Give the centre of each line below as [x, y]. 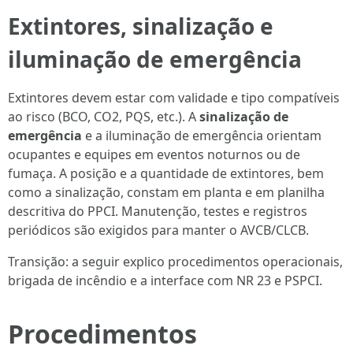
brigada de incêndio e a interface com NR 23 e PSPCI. [165, 281]
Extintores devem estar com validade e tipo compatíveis [174, 98]
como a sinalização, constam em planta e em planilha [166, 192]
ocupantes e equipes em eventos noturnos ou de [154, 154]
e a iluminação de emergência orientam [202, 136]
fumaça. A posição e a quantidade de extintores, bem [166, 173]
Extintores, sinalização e [141, 26]
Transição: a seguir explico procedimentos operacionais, [175, 262]
